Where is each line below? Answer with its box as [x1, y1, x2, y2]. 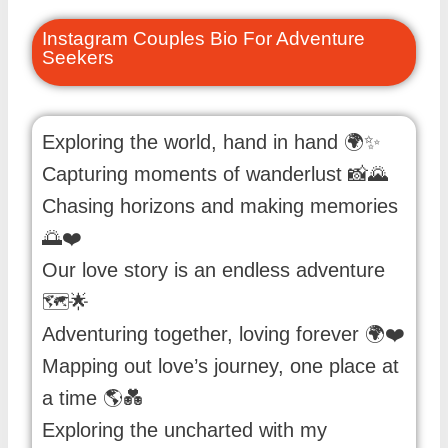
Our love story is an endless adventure [42, 259, 385, 282]
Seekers [42, 46, 114, 68]
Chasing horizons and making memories [42, 195, 398, 218]
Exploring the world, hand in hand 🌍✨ [42, 131, 380, 154]
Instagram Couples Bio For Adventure [42, 27, 365, 49]
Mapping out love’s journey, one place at [42, 355, 399, 378]
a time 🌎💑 [42, 387, 143, 410]
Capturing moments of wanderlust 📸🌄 [42, 163, 388, 186]
